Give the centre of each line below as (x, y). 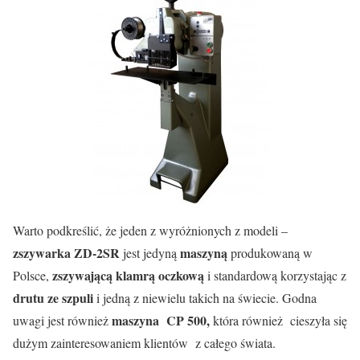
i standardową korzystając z (275, 275)
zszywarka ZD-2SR (66, 252)
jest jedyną (150, 252)
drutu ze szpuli (53, 297)
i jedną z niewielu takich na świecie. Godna (205, 297)
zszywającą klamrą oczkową (127, 275)
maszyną (204, 252)
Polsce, (31, 275)
